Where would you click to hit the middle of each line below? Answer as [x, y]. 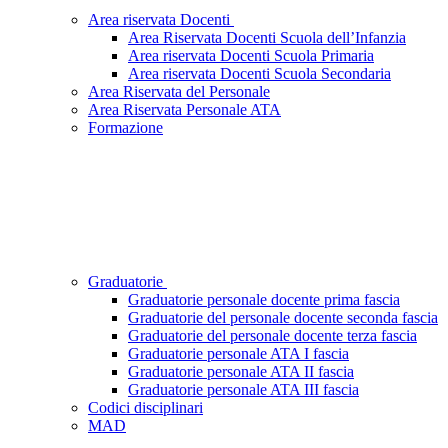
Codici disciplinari [145, 408]
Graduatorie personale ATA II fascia [241, 372]
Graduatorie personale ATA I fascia [238, 354]
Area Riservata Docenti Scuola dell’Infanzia [267, 38]
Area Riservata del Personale [179, 92]
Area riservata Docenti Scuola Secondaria [259, 74]
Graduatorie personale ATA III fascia [243, 390]
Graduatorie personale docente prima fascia [264, 300]
